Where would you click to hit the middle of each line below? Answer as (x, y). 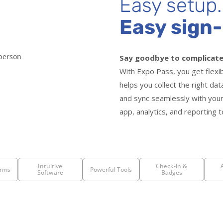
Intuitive (50, 166)
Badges (171, 173)
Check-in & (171, 166)
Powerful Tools (111, 169)
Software (50, 173)
